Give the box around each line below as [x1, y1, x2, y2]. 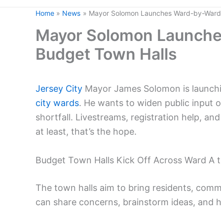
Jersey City [36, 83, 82, 94]
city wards [36, 98, 79, 108]
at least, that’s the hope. [36, 126, 137, 137]
